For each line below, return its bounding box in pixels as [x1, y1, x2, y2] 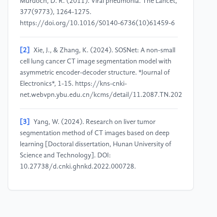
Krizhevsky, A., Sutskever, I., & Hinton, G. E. [33, 190, 160, 198]
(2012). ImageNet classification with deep [20, 201, 143, 209]
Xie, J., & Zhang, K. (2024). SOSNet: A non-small [33, 47, 175, 54]
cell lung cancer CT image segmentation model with [20, 58, 171, 65]
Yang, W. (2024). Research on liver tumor [33, 119, 155, 126]
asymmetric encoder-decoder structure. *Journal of [20, 69, 170, 77]
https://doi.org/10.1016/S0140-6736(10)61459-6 [20, 20, 175, 27]
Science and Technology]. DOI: [20, 152, 111, 159]
